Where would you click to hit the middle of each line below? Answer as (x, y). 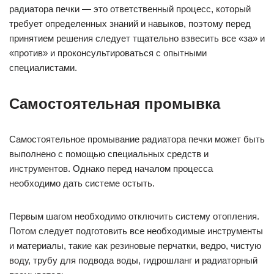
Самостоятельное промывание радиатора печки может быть (137, 139)
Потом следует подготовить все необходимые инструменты (136, 231)
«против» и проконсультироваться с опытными (108, 53)
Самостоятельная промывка (115, 104)
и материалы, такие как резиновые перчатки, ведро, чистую (135, 246)
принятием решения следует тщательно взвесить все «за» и (137, 39)
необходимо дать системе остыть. (82, 183)
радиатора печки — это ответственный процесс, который (130, 9)
